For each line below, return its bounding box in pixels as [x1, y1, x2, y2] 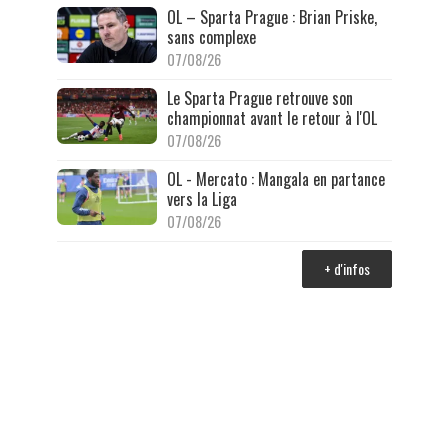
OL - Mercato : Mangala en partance [166, 166, 385, 191]
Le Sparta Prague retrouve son [166, 85, 353, 110]
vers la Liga [166, 186, 237, 211]
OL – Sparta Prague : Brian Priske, [166, 4, 377, 29]
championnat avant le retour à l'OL [166, 105, 377, 130]
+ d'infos [323, 257, 370, 279]
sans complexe [166, 24, 256, 49]
